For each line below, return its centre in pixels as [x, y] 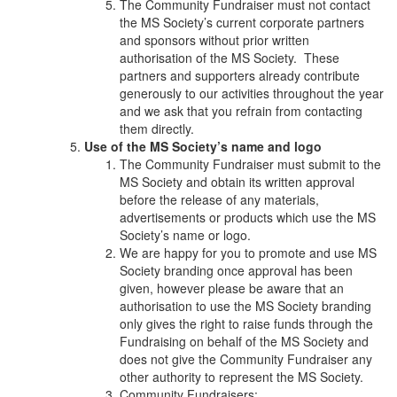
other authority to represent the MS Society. [245, 376]
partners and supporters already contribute [240, 75]
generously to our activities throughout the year [252, 93]
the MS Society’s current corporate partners [242, 22]
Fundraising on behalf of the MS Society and [244, 341]
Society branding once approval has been [236, 270]
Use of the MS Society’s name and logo [203, 146]
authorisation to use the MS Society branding [245, 305]
